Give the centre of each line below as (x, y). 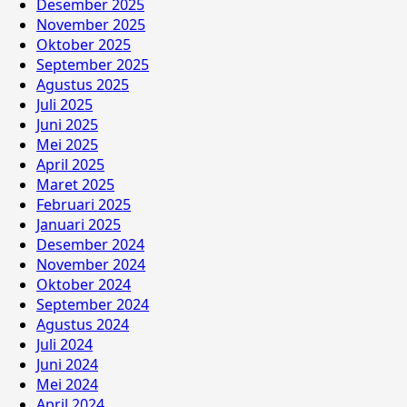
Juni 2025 (67, 124)
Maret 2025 (75, 184)
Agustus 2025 (83, 84)
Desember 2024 (90, 244)
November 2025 (91, 24)
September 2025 (93, 64)
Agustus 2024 (83, 324)
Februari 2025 (84, 204)
